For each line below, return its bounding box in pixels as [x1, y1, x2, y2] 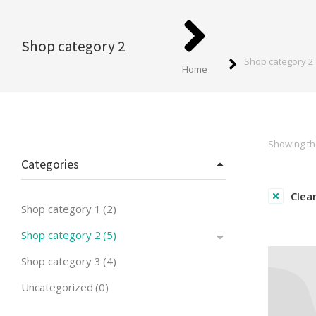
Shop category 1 [21, 202, 101, 216]
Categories [21, 156, 79, 172]
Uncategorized [21, 280, 93, 294]
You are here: [168, 11, 238, 27]
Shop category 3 [21, 254, 101, 268]
